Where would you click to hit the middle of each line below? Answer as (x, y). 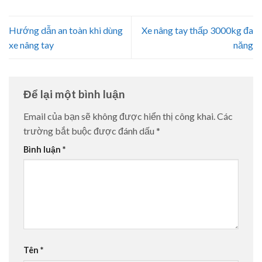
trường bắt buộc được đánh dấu (90, 130)
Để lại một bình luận (75, 94)
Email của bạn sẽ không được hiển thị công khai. (119, 116)
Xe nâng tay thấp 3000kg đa (197, 30)
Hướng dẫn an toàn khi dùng (66, 30)
